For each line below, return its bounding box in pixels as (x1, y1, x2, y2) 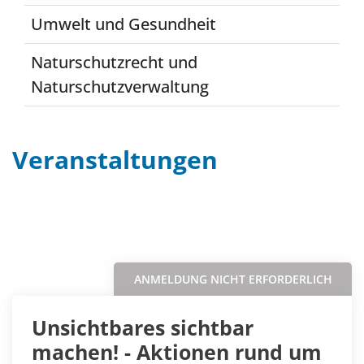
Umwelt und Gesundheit (31, 13, 216, 35)
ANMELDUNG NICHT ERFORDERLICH (133, 271, 332, 287)
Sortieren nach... (191, 220, 329, 242)
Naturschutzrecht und (31, 51, 197, 73)
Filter (23, 220, 66, 242)
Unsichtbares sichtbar (32, 314, 253, 341)
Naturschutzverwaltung (31, 76, 209, 97)
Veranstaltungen (12, 143, 218, 176)
